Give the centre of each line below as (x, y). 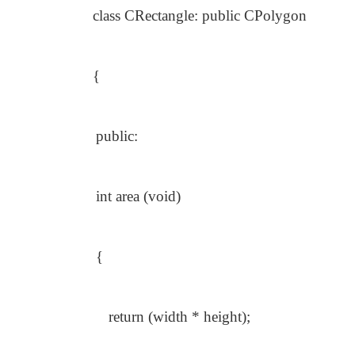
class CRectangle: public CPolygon (200, 15)
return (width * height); (179, 317)
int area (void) (138, 196)
